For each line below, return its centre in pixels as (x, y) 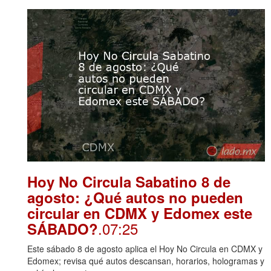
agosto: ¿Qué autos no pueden (135, 198)
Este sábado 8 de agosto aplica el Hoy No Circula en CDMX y (145, 249)
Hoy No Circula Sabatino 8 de (129, 182)
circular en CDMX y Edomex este (140, 213)
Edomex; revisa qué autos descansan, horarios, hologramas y (146, 261)
